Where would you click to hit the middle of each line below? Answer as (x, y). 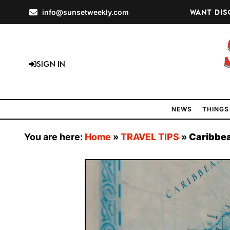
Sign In (51, 64)
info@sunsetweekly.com (85, 12)
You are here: (54, 137)
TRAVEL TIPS (150, 137)
